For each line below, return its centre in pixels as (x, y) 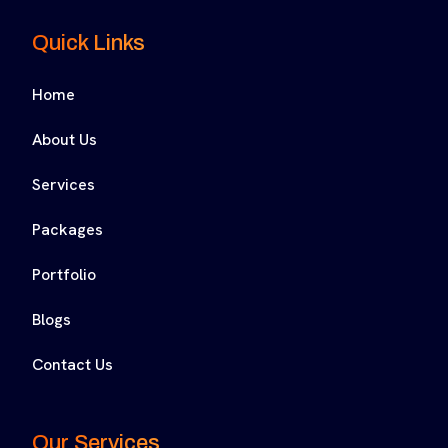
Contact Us (72, 365)
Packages (67, 230)
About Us (64, 140)
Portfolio (64, 275)
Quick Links (88, 43)
